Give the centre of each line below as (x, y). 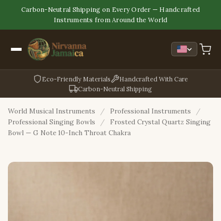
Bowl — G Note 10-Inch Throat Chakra (69, 132)
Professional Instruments (150, 111)
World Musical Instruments (52, 111)
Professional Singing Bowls (52, 122)
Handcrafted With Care (154, 79)
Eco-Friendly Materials (76, 79)
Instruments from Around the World (110, 20)
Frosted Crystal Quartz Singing (160, 122)
